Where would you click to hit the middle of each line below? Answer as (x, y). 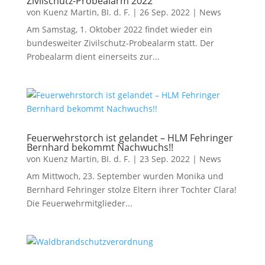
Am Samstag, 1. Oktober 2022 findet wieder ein (119, 29)
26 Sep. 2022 (164, 12)
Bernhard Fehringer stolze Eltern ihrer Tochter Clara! (131, 190)
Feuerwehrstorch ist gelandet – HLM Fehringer (130, 138)
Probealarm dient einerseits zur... (93, 56)
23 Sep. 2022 (164, 159)
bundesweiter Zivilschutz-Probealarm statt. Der (120, 43)
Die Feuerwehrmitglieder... (79, 203)
